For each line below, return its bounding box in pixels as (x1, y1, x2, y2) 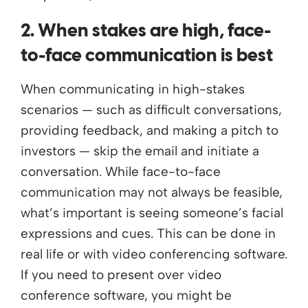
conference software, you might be (21, 287, 232, 303)
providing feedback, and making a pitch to (21, 122, 278, 138)
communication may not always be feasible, (21, 184, 283, 200)
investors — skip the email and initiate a (21, 142, 259, 159)
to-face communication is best (21, 46, 273, 66)
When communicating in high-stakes (21, 80, 245, 97)
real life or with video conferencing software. (21, 245, 287, 262)
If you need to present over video (21, 266, 221, 283)
